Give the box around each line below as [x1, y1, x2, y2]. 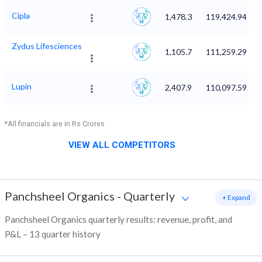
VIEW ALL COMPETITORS [68, 140, 175, 151]
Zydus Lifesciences [12, 41, 82, 51]
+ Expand [222, 193, 250, 202]
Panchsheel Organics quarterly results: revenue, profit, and [5, 214, 232, 225]
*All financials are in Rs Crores [5, 119, 105, 129]
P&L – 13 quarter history [5, 229, 101, 240]
